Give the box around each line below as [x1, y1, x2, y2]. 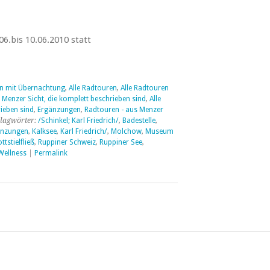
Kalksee [31, 127, 57, 136]
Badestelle [122, 116, 155, 125]
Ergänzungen [37, 105, 81, 114]
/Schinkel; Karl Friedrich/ [37, 116, 119, 125]
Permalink [34, 149, 67, 157]
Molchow [110, 127, 142, 136]
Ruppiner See [99, 138, 142, 146]
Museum [145, 127, 174, 136]
